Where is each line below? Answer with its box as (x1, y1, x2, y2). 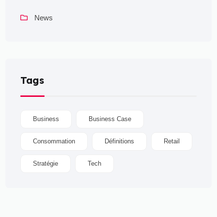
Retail (164, 137, 180, 145)
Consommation (33, 137, 76, 145)
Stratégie (33, 159, 59, 167)
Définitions (105, 137, 135, 145)
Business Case (89, 115, 132, 123)
